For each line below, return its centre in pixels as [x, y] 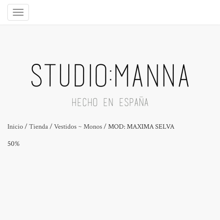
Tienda [39, 127]
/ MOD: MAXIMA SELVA [138, 127]
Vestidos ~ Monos [78, 127]
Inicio [15, 127]
